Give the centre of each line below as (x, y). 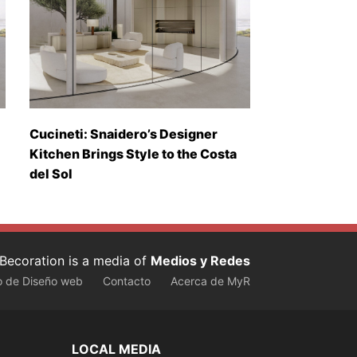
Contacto (127, 281)
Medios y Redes (200, 261)
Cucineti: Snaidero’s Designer (123, 134)
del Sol (51, 174)
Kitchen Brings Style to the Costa (133, 154)
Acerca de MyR (210, 281)
